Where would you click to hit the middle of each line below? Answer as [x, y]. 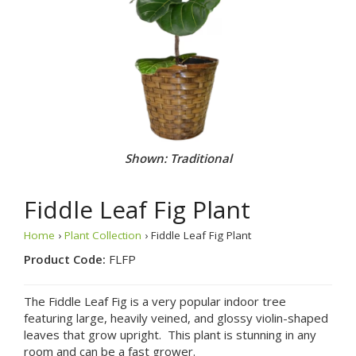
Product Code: [66, 259]
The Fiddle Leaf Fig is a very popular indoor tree [155, 301]
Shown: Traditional [178, 158]
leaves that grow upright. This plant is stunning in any [170, 334]
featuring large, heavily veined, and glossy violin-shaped [176, 317]
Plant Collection [103, 235]
